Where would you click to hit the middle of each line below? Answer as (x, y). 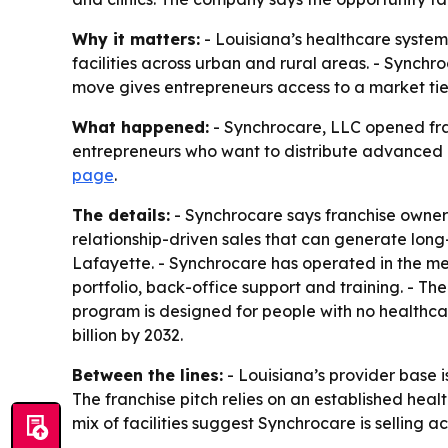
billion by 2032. (127, 334)
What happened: (140, 126)
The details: (121, 214)
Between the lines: (147, 374)
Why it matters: (136, 38)
